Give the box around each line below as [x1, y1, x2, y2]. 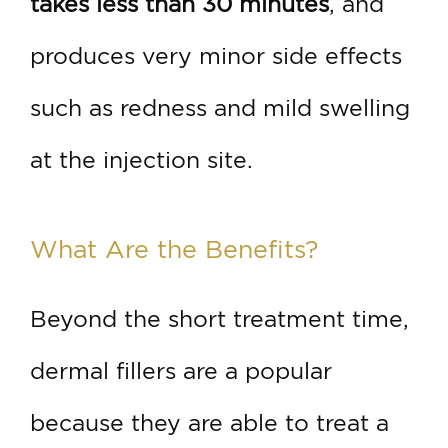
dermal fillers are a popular [30, 357, 332, 386]
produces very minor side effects [30, 42, 402, 71]
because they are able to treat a [30, 409, 389, 438]
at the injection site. [30, 146, 253, 175]
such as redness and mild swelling [30, 94, 410, 123]
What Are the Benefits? [30, 234, 318, 265]
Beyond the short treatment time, [30, 305, 409, 334]
